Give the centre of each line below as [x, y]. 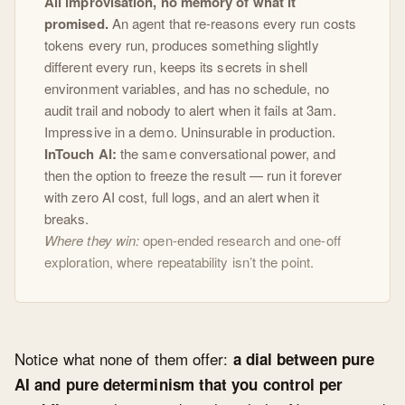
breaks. [67, 219]
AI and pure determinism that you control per [179, 385]
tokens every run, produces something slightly [182, 45]
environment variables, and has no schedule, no [187, 89]
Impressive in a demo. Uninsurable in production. [190, 132]
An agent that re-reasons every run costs [232, 24]
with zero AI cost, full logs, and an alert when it [182, 197]
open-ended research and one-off [240, 240]
